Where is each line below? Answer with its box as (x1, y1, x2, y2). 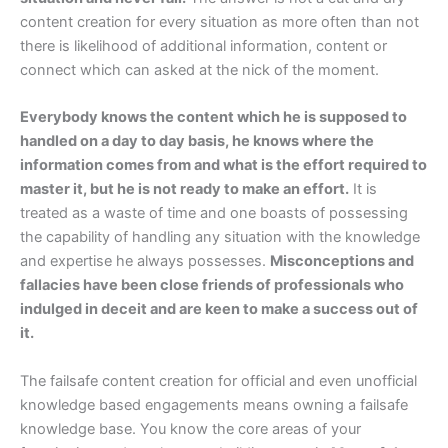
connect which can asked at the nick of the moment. (20, 61, 379, 80)
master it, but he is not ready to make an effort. (20, 180, 349, 199)
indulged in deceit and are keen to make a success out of (20, 300, 418, 319)
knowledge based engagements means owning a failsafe (20, 395, 408, 414)
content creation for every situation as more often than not (20, 13, 419, 32)
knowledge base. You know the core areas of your (20, 419, 361, 438)
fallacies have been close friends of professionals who (20, 276, 404, 295)
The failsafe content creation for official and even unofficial (20, 371, 417, 390)
